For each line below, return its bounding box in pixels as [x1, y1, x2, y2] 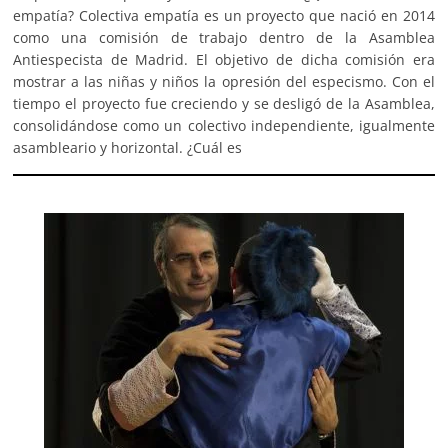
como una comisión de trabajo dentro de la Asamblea [13, 27, 435, 47]
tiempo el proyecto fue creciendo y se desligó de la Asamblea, [13, 93, 435, 113]
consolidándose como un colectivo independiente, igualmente [13, 115, 435, 135]
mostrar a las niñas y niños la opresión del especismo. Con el [13, 71, 435, 91]
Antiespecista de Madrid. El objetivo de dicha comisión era [13, 49, 435, 69]
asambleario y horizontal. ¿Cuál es [13, 137, 243, 157]
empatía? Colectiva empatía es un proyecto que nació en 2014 [13, 5, 435, 25]
